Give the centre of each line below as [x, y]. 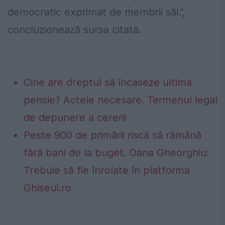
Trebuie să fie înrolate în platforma [107, 171]
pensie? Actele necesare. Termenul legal [121, 100]
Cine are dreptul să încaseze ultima [108, 83]
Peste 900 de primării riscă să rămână [113, 135]
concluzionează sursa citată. [74, 30]
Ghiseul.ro [47, 188]
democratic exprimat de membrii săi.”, [96, 12]
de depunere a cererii [75, 118]
